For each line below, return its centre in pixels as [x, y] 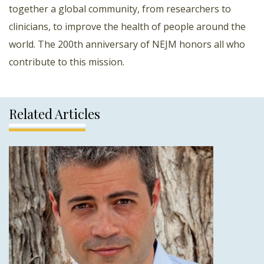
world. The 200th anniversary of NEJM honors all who [127, 44]
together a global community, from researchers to [120, 9]
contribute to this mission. [67, 62]
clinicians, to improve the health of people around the [127, 26]
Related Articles [55, 113]
